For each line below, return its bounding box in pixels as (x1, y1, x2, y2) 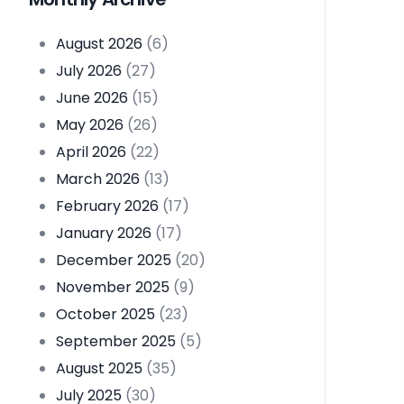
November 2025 (56, 277, 170, 298)
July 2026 (56, 60, 122, 82)
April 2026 (56, 142, 126, 163)
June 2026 (56, 87, 128, 109)
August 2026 (56, 33, 142, 55)
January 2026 (56, 223, 151, 244)
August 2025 (56, 358, 142, 380)
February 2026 (56, 196, 159, 217)
